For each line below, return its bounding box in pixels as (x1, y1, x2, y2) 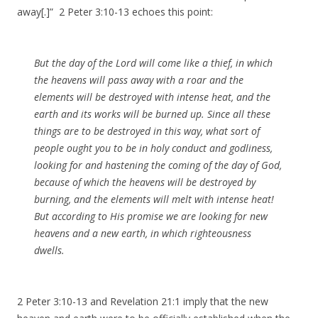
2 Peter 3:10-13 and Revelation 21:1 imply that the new (17, 294, 268, 308)
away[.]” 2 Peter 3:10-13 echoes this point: (17, 4, 213, 18)
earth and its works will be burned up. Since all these (34, 106, 270, 121)
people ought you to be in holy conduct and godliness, (34, 141, 273, 155)
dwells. (34, 243, 65, 257)
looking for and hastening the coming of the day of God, (34, 158, 282, 172)
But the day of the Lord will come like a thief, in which (34, 55, 273, 70)
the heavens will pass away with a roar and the (34, 72, 243, 87)
